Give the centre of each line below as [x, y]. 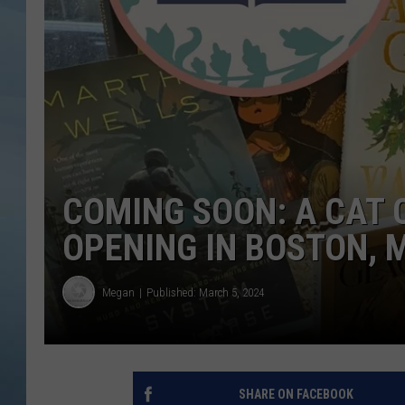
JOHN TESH [319, 36]
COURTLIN [316, 81]
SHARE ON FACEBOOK [296, 395]
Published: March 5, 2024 [205, 292]
